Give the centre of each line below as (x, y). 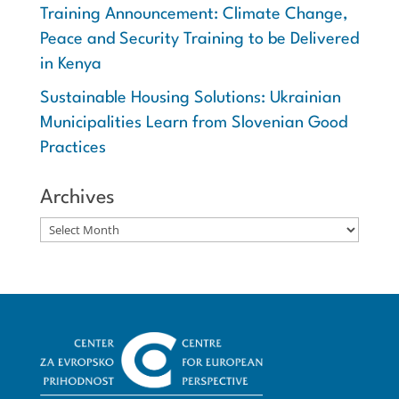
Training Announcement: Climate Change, (194, 15)
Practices (73, 148)
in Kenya (70, 65)
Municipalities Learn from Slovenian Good (193, 123)
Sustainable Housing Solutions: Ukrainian (190, 98)
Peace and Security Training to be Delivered (199, 40)
